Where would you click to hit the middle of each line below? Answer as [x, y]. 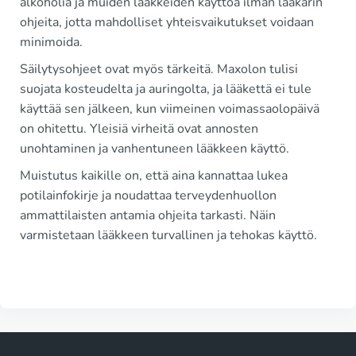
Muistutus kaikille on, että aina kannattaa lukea [154, 176]
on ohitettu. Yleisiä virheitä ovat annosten [139, 129]
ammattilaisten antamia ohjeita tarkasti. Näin [148, 215]
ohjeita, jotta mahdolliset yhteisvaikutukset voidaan [167, 22]
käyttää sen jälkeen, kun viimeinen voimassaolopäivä [170, 109]
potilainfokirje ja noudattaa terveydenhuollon [148, 195]
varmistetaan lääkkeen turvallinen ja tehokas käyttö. [168, 235]
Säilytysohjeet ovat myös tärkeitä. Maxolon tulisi [159, 69]
